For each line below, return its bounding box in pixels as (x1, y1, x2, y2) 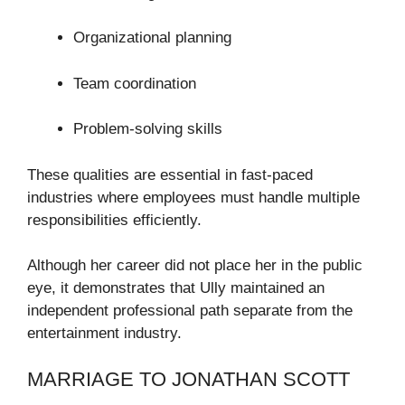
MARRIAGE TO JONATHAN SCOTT (27, 367, 350, 391)
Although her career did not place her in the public (27, 257, 363, 275)
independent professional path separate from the (27, 302, 353, 320)
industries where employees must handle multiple (27, 188, 360, 206)
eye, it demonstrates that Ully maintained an (27, 279, 325, 297)
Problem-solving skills (73, 120, 222, 138)
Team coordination (73, 74, 196, 92)
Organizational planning (73, 29, 231, 47)
